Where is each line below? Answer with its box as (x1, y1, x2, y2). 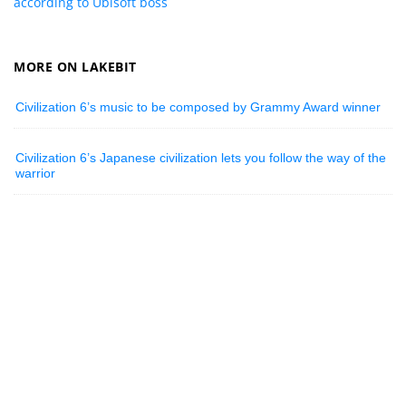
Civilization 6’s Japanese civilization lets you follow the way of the (15, 150, 387, 165)
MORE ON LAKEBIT (14, 57, 137, 75)
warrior (15, 165, 56, 180)
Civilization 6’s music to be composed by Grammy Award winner (15, 99, 382, 114)
